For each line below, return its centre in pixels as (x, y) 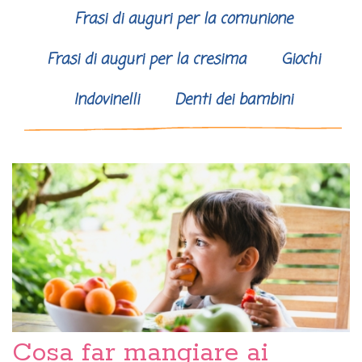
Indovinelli (106, 101)
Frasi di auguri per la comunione (183, 20)
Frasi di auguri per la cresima (146, 60)
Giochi (300, 60)
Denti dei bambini (234, 101)
